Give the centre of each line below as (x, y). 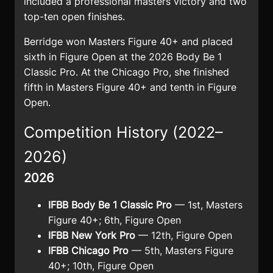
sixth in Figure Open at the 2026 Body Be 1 (123, 57)
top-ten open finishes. (74, 17)
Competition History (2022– (123, 133)
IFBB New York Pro (92, 236)
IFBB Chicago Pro (88, 251)
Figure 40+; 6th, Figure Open (115, 220)
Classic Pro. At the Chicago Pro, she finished (126, 72)
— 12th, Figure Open (184, 236)
